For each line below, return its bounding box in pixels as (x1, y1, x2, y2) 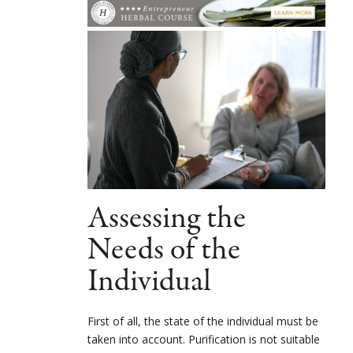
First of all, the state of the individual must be (87, 314, 318, 329)
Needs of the (87, 229, 240, 273)
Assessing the (87, 197, 246, 241)
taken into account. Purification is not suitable (87, 332, 320, 347)
